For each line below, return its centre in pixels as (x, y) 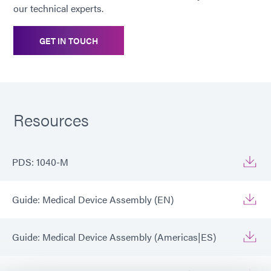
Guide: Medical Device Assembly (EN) (93, 200)
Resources (51, 119)
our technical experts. (58, 8)
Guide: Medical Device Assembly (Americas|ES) (114, 237)
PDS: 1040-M (40, 162)
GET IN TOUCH (69, 41)
